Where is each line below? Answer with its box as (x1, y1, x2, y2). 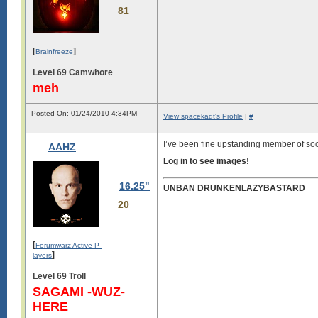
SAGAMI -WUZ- (33, 284, 125, 299)
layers (33, 251, 52, 259)
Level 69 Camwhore (33, 67, 113, 77)
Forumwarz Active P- (35, 241, 102, 249)
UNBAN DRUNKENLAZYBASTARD (163, 183, 305, 193)
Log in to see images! (163, 156, 249, 166)
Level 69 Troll (33, 270, 86, 281)
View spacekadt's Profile (163, 112, 243, 120)
